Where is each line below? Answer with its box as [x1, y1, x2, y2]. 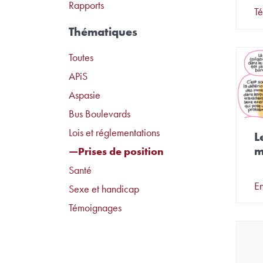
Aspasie [69, 88, 100, 102]
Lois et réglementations [69, 126, 160, 140]
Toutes [69, 50, 93, 65]
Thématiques [69, 23, 137, 39]
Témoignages [69, 201, 122, 215]
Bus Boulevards [69, 107, 130, 121]
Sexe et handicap [69, 182, 139, 196]
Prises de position [78, 144, 164, 159]
